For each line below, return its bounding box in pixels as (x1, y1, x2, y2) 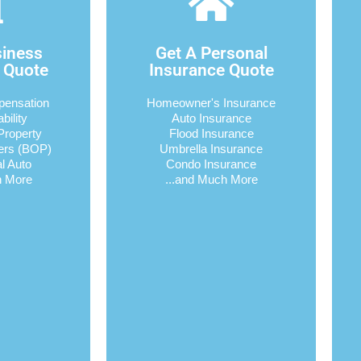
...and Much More (164, 172, 258, 186)
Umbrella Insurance (160, 141, 263, 156)
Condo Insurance (166, 156, 256, 171)
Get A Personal (155, 43, 268, 63)
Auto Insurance (171, 110, 251, 125)
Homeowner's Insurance (147, 95, 276, 110)
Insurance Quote (148, 60, 274, 80)
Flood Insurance (168, 126, 254, 140)
